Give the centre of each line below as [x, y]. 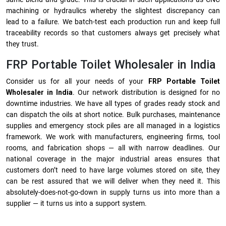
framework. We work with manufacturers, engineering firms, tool [113, 137]
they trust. [23, 44]
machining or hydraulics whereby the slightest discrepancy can [113, 11]
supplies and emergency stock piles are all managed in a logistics [113, 126]
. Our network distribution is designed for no [147, 92]
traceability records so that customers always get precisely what [113, 33]
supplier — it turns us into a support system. [76, 203]
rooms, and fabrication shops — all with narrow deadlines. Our [113, 148]
